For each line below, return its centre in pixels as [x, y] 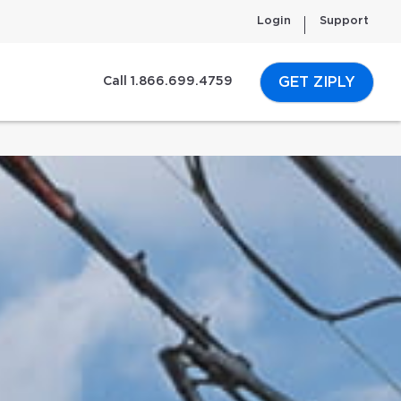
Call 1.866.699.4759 [168, 82]
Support [344, 21]
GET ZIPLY [317, 82]
